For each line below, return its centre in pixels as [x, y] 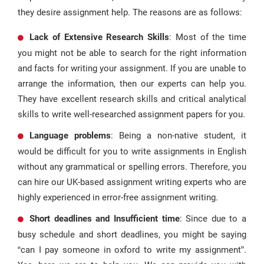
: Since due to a [213, 219]
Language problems [70, 136]
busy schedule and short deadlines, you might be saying [132, 235]
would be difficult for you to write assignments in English [132, 151]
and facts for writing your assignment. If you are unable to [132, 68]
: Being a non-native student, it [179, 136]
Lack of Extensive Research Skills [99, 37]
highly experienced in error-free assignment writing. [118, 197]
